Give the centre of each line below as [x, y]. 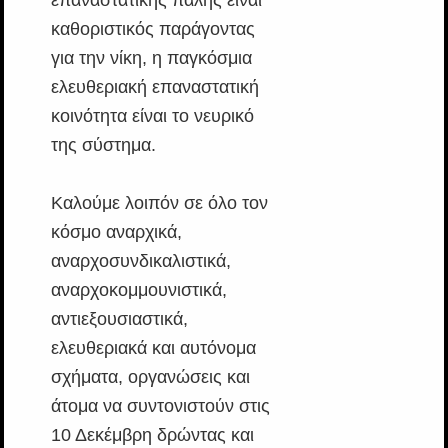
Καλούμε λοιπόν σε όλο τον [159, 203]
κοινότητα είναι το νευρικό [152, 116]
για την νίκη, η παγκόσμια [151, 58]
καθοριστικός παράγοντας [152, 29]
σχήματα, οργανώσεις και [150, 377]
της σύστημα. [103, 145]
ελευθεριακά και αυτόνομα [153, 348]
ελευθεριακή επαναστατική [154, 87]
